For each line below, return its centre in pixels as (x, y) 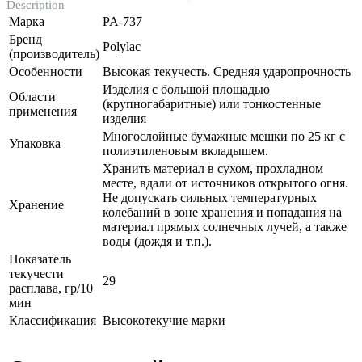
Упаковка (35, 143)
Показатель (40, 259)
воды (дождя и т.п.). (157, 241)
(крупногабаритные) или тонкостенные (212, 104)
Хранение (36, 205)
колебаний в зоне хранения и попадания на (222, 212)
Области (32, 97)
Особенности (46, 72)
